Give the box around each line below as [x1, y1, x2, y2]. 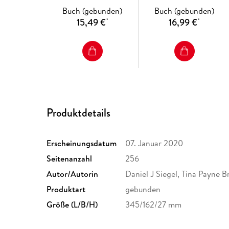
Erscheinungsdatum [47, 138, 117, 149]
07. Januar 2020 [125, 138, 184, 149]
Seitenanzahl [47, 153, 93, 165]
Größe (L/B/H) [47, 199, 98, 211]
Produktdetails [47, 105, 111, 121]
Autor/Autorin [47, 168, 99, 180]
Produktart [47, 184, 86, 195]
